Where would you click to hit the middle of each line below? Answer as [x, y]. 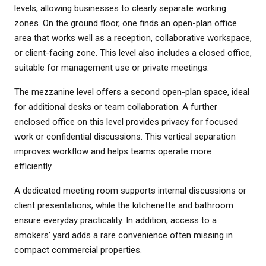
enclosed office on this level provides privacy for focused [126, 121]
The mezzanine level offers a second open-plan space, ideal [132, 92]
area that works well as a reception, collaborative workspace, [133, 38]
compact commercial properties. [78, 250]
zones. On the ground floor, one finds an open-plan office [126, 23]
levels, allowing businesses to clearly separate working [120, 8]
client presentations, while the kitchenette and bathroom [124, 205]
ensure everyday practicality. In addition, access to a [115, 220]
